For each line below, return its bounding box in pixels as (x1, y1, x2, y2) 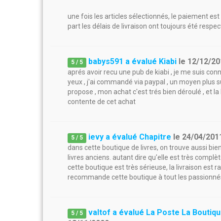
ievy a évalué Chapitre (88, 132, 172, 142)
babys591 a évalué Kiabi (88, 57, 177, 66)
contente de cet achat (68, 98, 136, 106)
